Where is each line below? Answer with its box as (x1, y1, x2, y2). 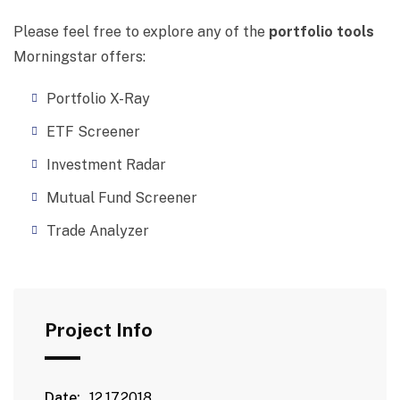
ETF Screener (46, 123, 140, 141)
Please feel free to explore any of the (13, 23, 269, 41)
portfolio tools (269, 23, 374, 41)
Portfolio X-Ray (46, 90, 150, 108)
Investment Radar (46, 156, 166, 174)
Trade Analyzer (46, 222, 149, 240)
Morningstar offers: (13, 48, 146, 66)
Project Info (45, 319, 153, 342)
